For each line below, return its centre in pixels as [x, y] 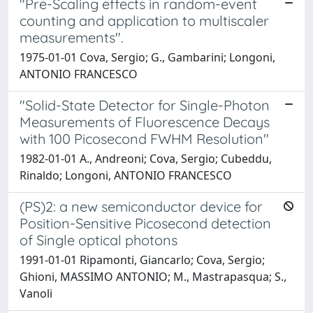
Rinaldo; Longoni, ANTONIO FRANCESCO [126, 175]
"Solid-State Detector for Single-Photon [145, 105]
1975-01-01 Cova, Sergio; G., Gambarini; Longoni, [147, 57]
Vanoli [36, 293]
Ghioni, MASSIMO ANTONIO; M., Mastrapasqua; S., [153, 276]
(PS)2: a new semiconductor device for [141, 206]
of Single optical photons [99, 240]
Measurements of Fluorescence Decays [145, 122]
